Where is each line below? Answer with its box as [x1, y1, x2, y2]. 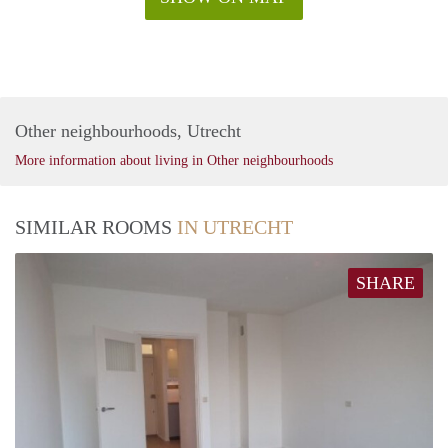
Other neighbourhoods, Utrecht [15, 120, 241, 141]
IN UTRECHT [177, 215, 293, 238]
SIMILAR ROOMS [15, 215, 177, 238]
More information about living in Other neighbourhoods [15, 152, 333, 168]
